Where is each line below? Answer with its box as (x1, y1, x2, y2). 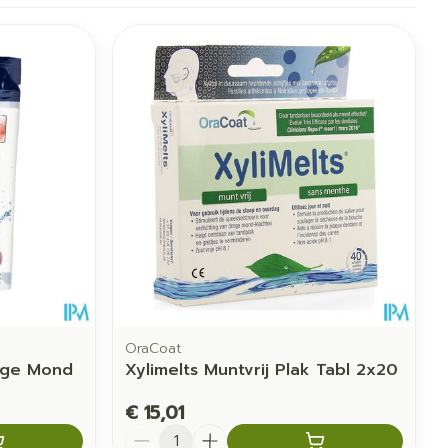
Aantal (124, 420, 177, 445)
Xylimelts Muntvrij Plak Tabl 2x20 (125, 357, 399, 382)
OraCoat (125, 337, 183, 359)
